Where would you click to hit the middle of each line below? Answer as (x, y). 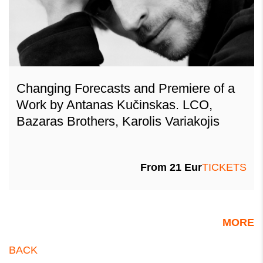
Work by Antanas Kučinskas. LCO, (114, 104)
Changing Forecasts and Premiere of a (126, 88)
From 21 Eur (171, 167)
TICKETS (224, 167)
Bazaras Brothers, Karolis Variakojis (118, 121)
